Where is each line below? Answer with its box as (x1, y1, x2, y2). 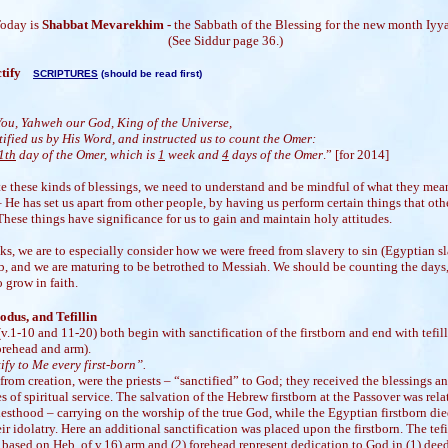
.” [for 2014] (323, 147, 389, 162)
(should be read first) (98, 68, 202, 79)
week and (165, 147, 222, 162)
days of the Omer (229, 147, 323, 162)
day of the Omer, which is (16, 147, 158, 162)
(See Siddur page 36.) (168, 33, 283, 48)
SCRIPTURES (33, 68, 98, 79)
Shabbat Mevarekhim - (41, 17, 174, 32)
